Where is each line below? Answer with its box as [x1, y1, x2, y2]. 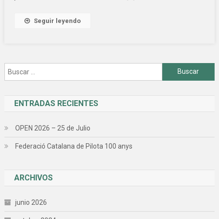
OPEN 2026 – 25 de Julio [15, 124, 90, 132]
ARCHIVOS [14, 173, 53, 182]
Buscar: [162, 65, 185, 73]
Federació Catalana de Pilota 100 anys [15, 142, 132, 150]
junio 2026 [15, 198, 47, 206]
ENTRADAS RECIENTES [14, 98, 98, 108]
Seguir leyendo [33, 17, 81, 24]
